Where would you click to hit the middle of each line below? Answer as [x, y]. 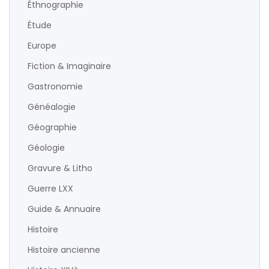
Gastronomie [55, 86]
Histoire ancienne [64, 250]
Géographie [52, 127]
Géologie [46, 148]
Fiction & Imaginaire [69, 66]
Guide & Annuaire [64, 209]
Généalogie [52, 107]
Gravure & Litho [60, 168]
